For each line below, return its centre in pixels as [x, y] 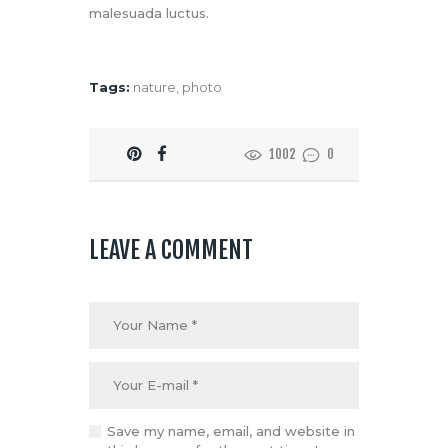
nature [154, 87]
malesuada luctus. [149, 12]
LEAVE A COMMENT [171, 250]
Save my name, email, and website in [231, 431]
